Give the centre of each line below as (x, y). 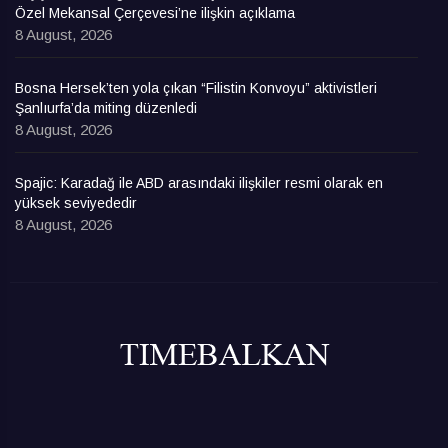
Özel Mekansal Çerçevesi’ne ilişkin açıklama (155, 12)
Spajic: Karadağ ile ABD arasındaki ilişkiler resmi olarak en (199, 182)
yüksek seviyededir (76, 202)
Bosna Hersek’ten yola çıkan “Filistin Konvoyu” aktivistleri (196, 87)
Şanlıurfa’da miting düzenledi (106, 107)
